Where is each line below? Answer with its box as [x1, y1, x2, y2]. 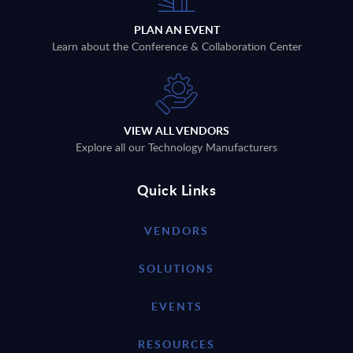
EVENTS [150, 299, 203, 314]
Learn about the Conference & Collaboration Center [51, 39, 302, 54]
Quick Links [136, 180, 217, 200]
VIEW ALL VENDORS [124, 123, 229, 139]
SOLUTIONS [139, 261, 214, 277]
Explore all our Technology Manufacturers [76, 139, 277, 155]
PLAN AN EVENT [133, 22, 220, 38]
